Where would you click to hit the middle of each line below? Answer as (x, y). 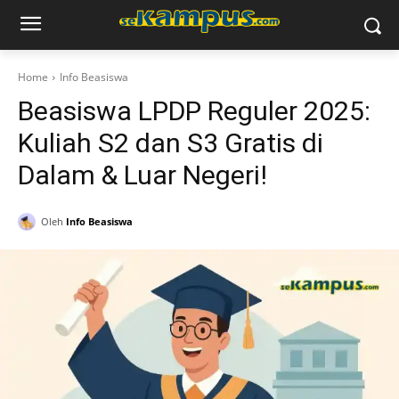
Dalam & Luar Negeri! (142, 175)
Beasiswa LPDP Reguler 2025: (194, 111)
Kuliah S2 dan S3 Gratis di (171, 143)
